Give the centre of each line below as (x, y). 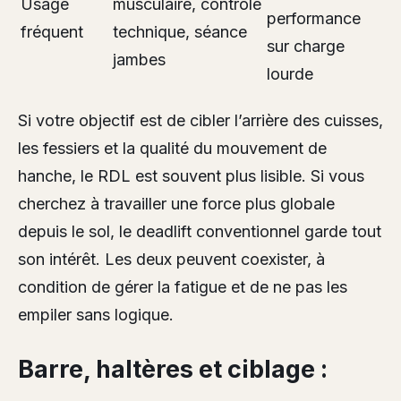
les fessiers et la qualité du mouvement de (172, 148)
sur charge (306, 46)
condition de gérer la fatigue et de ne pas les (183, 286)
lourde (290, 73)
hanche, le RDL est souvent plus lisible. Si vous (191, 175)
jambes (139, 59)
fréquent (52, 31)
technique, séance (180, 31)
